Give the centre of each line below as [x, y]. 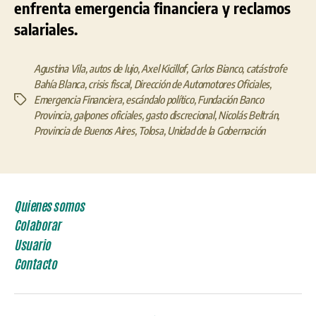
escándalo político [160, 100]
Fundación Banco [231, 100]
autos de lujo [113, 69]
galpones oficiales [108, 115]
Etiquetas [32, 101]
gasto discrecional [180, 115]
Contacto [36, 264]
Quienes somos [49, 206]
